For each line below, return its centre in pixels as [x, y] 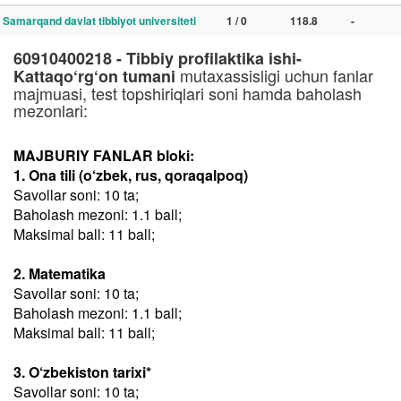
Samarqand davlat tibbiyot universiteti [99, 21]
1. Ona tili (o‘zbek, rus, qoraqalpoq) [131, 175]
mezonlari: [51, 110]
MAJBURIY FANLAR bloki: [104, 155]
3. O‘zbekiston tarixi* [82, 372]
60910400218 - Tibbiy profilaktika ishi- [158, 58]
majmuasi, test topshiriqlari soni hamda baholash [188, 93]
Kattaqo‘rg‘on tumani [94, 76]
